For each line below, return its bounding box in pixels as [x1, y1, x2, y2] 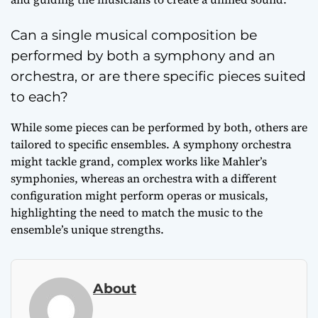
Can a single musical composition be [11, 27, 257, 43]
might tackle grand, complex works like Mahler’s [11, 153, 267, 169]
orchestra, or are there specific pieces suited [11, 68, 306, 84]
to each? [11, 89, 68, 105]
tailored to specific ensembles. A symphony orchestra [11, 136, 291, 152]
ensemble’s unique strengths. [11, 221, 164, 237]
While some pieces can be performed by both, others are [11, 119, 307, 135]
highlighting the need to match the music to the [11, 204, 263, 220]
